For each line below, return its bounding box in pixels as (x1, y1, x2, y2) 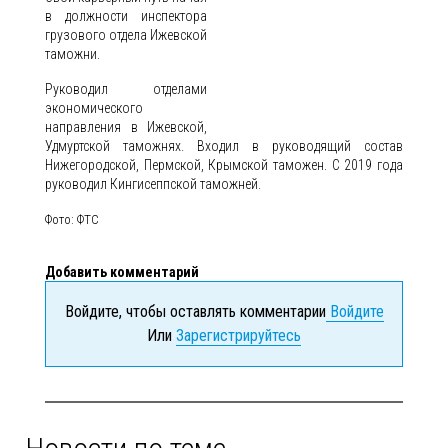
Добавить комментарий (45, 264, 199, 281)
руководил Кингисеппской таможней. (45, 176, 264, 193)
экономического (45, 100, 143, 117)
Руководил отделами (45, 81, 207, 98)
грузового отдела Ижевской (45, 27, 207, 44)
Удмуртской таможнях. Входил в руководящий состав (45, 138, 403, 155)
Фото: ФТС (45, 212, 99, 228)
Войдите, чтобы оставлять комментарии (64, 302, 326, 322)
